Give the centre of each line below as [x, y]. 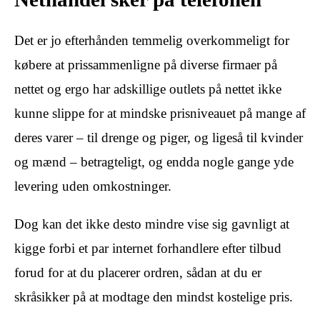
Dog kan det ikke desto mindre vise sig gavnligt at [152, 224]
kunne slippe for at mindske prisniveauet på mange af [160, 113]
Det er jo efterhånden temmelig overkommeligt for [152, 40]
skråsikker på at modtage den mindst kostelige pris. [154, 296]
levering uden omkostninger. [93, 186]
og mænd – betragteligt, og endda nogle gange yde [154, 161]
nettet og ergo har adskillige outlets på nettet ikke [148, 89]
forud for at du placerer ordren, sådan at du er [138, 272]
